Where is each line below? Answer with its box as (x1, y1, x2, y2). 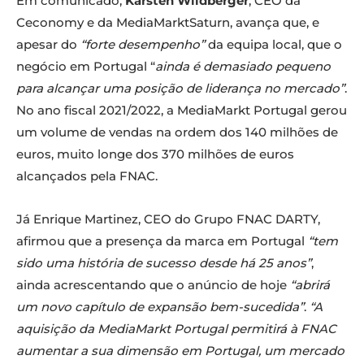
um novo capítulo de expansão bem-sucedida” (16, 299, 304, 315)
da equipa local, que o (205, 37, 342, 53)
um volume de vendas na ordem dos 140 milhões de (16, 124, 338, 141)
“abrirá (290, 277, 330, 293)
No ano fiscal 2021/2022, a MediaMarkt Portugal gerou (16, 102, 347, 119)
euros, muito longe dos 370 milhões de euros (16, 146, 294, 162)
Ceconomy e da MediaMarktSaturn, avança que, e (16, 15, 319, 31)
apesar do (16, 37, 80, 53)
